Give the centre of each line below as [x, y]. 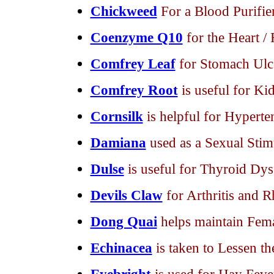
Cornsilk [117, 116]
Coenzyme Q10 [136, 37]
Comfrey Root [134, 90]
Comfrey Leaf [133, 64]
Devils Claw [126, 195]
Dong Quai [124, 221]
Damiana [118, 143]
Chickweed [124, 11]
